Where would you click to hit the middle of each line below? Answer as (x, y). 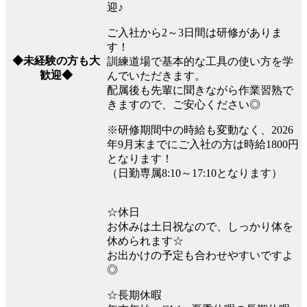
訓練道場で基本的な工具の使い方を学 (200, 62)
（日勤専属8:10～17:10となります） (195, 173)
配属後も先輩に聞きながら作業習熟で (200, 90)
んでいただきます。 (156, 76)
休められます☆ (145, 241)
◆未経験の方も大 (56, 61)
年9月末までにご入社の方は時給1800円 (203, 145)
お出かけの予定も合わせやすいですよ (200, 256)
